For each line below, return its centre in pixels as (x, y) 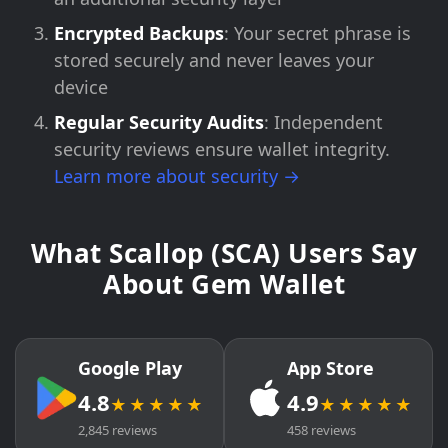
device (81, 87)
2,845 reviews (117, 430)
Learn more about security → (177, 176)
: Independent (323, 122)
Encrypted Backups (139, 33)
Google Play (130, 368)
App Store (330, 368)
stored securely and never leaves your (214, 60)
